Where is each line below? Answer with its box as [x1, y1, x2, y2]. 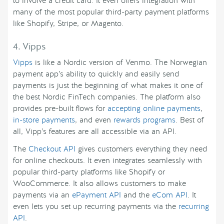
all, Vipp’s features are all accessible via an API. [13, 126, 176, 137]
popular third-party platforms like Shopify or [13, 167, 165, 177]
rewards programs [113, 115, 175, 125]
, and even [75, 115, 113, 125]
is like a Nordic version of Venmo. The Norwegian [32, 57, 207, 68]
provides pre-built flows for [13, 103, 107, 114]
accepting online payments [107, 103, 200, 114]
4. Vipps [13, 40, 46, 52]
